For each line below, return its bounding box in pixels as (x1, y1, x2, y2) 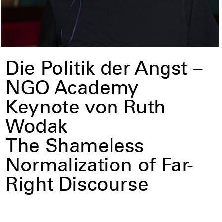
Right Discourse (5, 176, 149, 196)
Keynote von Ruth (5, 99, 166, 119)
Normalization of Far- (5, 157, 193, 177)
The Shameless (5, 138, 145, 158)
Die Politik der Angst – (5, 60, 203, 80)
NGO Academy (5, 80, 139, 100)
